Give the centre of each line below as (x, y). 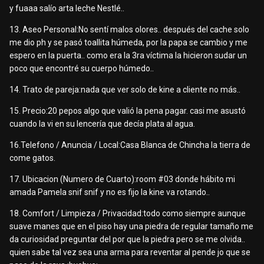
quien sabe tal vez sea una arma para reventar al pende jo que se (130, 253)
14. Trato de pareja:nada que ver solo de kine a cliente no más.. (125, 90)
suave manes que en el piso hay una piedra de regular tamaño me (131, 227)
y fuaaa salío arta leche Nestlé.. (67, 9)
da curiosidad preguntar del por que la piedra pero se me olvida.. (127, 240)
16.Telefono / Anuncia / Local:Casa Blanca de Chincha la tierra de (130, 145)
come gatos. (32, 158)
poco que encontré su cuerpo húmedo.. (82, 69)
